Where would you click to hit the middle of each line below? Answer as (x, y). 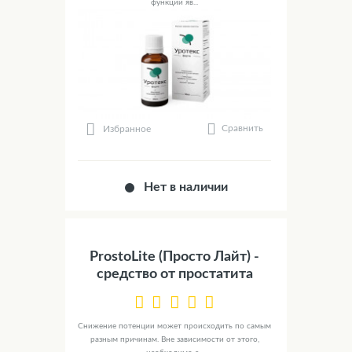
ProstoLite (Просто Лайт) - (174, 257)
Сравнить (242, 128)
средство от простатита (174, 275)
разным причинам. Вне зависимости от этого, (174, 340)
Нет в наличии (186, 187)
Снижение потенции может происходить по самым (174, 326)
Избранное (127, 128)
